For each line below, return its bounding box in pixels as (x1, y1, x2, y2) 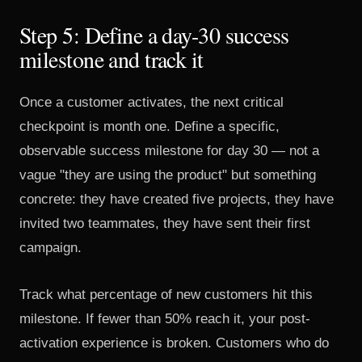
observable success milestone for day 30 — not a (19, 143, 319, 158)
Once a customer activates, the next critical (19, 95, 284, 110)
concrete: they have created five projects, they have (19, 192, 334, 207)
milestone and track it (19, 44, 204, 74)
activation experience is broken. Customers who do (19, 335, 329, 351)
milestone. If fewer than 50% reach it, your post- (19, 311, 310, 326)
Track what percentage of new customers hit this (19, 287, 313, 302)
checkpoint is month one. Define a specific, (19, 119, 280, 134)
